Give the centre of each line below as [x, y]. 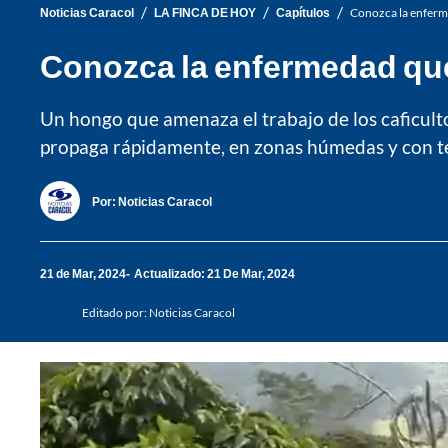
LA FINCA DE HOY [205, 12]
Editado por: [115, 312]
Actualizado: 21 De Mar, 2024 [214, 273]
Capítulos [303, 12]
